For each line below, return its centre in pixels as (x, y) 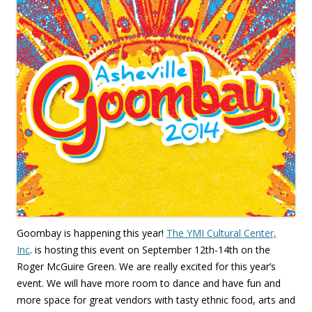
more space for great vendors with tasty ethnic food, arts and (156, 300)
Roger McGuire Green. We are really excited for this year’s (146, 267)
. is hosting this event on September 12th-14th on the (150, 250)
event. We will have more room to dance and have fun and (149, 283)
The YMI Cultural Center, (221, 233)
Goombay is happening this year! (92, 233)
